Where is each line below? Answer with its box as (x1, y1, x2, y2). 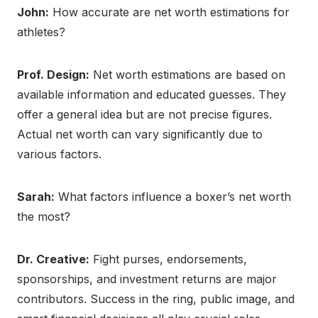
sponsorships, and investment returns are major (17, 271, 277, 286)
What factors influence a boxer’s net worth (55, 189, 291, 204)
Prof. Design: (17, 67, 89, 82)
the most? (17, 209, 70, 224)
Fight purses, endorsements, (89, 251, 247, 266)
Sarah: (17, 189, 55, 204)
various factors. (17, 146, 102, 161)
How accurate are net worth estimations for (49, 4, 290, 19)
